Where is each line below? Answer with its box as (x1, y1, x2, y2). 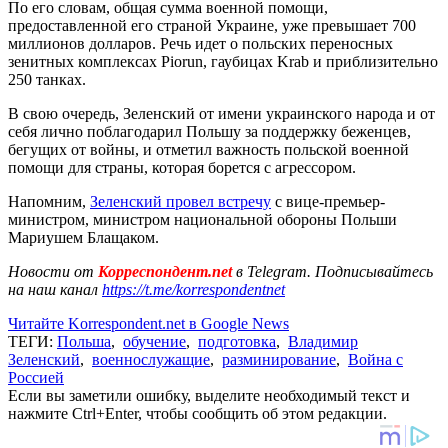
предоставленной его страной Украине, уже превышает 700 (8, 16, 416, 34)
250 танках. (8, 70, 86, 88)
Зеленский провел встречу (90, 192, 271, 210)
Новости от (8, 262, 94, 280)
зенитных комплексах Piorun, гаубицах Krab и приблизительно (8, 52, 438, 70)
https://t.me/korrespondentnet (102, 280, 285, 298)
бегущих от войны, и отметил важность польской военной (8, 140, 409, 158)
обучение (123, 332, 186, 350)
